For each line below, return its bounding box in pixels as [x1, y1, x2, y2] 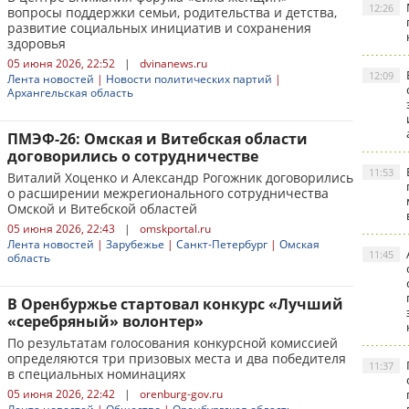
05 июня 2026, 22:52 [7, 56, 115, 71]
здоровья [7, 35, 66, 52]
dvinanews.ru [140, 56, 207, 71]
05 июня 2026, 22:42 [7, 386, 115, 402]
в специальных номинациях [7, 365, 185, 383]
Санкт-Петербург [176, 236, 267, 252]
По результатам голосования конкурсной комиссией [7, 334, 338, 351]
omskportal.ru [140, 221, 211, 236]
